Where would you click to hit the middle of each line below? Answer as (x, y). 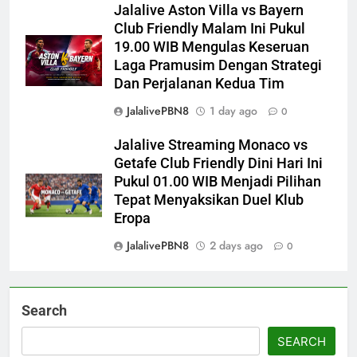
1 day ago (233, 110)
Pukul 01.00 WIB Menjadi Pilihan (218, 181)
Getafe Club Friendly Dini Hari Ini (218, 163)
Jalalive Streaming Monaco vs (211, 145)
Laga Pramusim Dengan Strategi (218, 65)
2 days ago (236, 245)
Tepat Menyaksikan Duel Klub (209, 200)
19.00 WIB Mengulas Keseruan (212, 47)
